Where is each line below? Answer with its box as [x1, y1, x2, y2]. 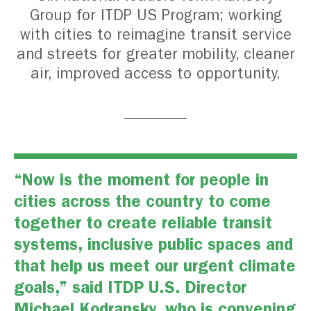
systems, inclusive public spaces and [14, 235, 293, 255]
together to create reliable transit [14, 213, 272, 233]
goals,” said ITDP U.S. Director [14, 278, 246, 298]
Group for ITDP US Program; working [29, 6, 282, 25]
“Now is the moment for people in [14, 170, 269, 190]
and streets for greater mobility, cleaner [16, 45, 295, 64]
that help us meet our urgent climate [14, 256, 296, 276]
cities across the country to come [14, 192, 271, 212]
